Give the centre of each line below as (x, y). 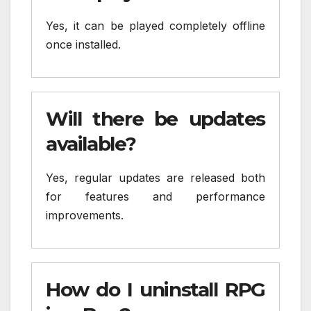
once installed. (83, 45)
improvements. (85, 216)
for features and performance (155, 197)
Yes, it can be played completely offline (155, 26)
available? (91, 144)
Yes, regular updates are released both (155, 178)
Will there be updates (155, 119)
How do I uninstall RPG (155, 289)
